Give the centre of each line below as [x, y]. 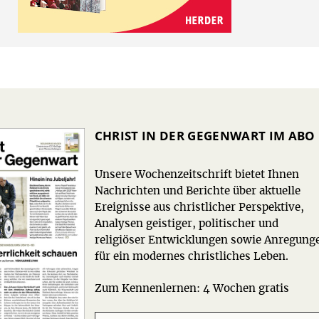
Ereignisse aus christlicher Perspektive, [199, 207]
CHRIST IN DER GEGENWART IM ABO [205, 135]
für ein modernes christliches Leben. [191, 256]
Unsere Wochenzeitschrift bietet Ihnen [197, 174]
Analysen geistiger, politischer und [186, 224]
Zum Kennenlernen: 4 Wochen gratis [192, 288]
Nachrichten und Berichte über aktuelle [197, 191]
